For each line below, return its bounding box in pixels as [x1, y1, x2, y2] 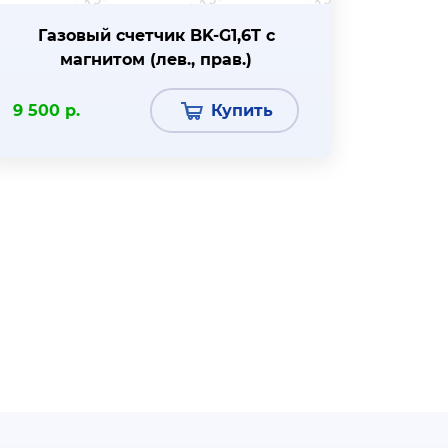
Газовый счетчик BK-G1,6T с [37, 26, 275, 45]
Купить [211, 101, 273, 120]
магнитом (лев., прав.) [60, 50, 252, 69]
